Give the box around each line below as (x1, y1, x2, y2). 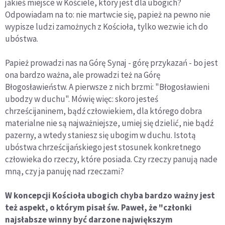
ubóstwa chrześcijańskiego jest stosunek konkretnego (5, 141, 201, 153)
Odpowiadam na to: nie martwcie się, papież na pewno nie (5, 9, 210, 20)
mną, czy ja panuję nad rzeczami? (5, 165, 124, 177)
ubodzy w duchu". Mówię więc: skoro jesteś (5, 93, 158, 104)
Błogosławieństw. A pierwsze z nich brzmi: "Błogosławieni (5, 81, 209, 92)
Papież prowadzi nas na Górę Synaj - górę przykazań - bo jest (5, 57, 218, 68)
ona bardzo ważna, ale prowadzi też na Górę (5, 69, 160, 80)
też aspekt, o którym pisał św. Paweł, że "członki (5, 201, 192, 213)
